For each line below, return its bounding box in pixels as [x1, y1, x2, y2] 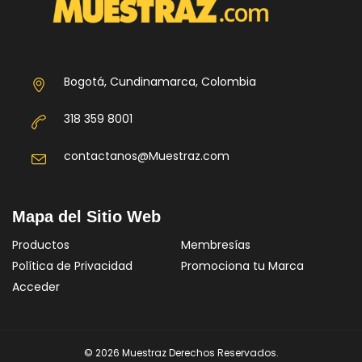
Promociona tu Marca [181, 257, 304, 274]
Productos [12, 236, 69, 253]
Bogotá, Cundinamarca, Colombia [64, 73, 256, 90]
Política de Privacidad [12, 257, 133, 274]
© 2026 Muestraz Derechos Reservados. [83, 345, 279, 360]
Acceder [12, 278, 60, 295]
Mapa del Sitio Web [12, 207, 161, 225]
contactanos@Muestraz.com [64, 147, 229, 164]
